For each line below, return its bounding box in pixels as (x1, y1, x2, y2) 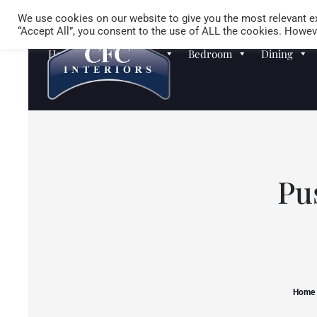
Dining (261, 47, 294, 61)
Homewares (48, 47, 106, 61)
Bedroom (188, 47, 233, 61)
